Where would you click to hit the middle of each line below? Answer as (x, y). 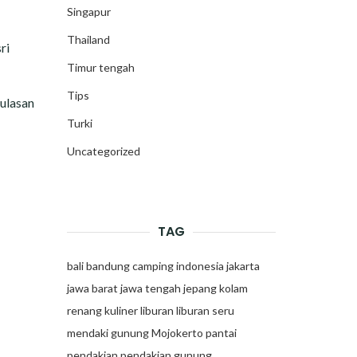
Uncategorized (103, 151)
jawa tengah (150, 288)
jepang (200, 288)
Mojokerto (177, 333)
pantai (221, 333)
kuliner (121, 310)
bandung (108, 266)
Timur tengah (100, 67)
